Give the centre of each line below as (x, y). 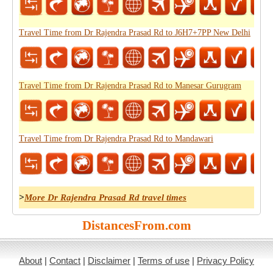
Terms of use (164, 261)
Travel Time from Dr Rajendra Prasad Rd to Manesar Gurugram (130, 86)
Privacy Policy (225, 261)
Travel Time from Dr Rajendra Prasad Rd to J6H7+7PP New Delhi (135, 33)
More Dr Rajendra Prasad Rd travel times (105, 197)
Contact (65, 261)
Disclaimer (109, 261)
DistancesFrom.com (136, 225)
